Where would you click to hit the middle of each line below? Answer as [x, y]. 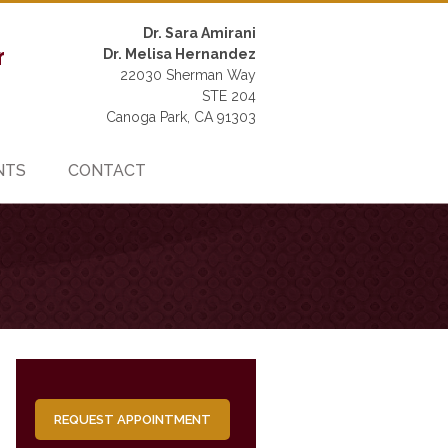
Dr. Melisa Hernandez [179, 54]
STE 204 [229, 96]
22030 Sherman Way [188, 75]
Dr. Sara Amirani [199, 33]
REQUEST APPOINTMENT [132, 419]
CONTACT [106, 170]
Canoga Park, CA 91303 [181, 117]
